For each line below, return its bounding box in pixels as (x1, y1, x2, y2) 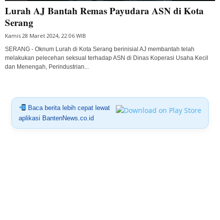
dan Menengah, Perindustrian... (5, 63, 89, 70)
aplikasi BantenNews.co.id (18, 114, 94, 122)
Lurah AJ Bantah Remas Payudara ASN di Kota (5, 3, 204, 17)
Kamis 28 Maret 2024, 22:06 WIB (5, 31, 86, 39)
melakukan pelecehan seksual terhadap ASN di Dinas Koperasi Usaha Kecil (5, 54, 208, 61)
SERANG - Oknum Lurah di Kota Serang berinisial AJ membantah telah (5, 45, 194, 53)
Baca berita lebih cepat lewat (26, 104, 110, 111)
